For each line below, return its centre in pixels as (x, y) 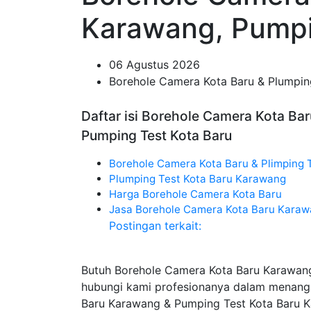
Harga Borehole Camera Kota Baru (195, 194)
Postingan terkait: (155, 226)
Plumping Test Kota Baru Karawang (197, 179)
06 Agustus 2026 (154, 65)
